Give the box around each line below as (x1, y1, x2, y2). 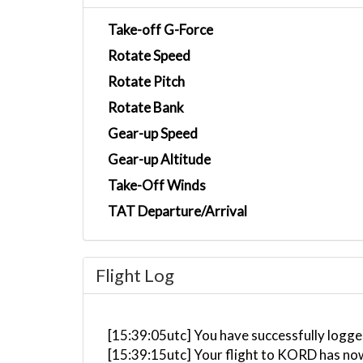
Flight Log (96, 264, 174, 286)
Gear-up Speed (108, 125, 198, 142)
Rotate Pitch (108, 73, 185, 90)
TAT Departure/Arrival (108, 203, 247, 220)
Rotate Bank (108, 99, 184, 116)
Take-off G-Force (108, 21, 213, 38)
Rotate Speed (108, 47, 190, 64)
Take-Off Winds (108, 177, 206, 194)
